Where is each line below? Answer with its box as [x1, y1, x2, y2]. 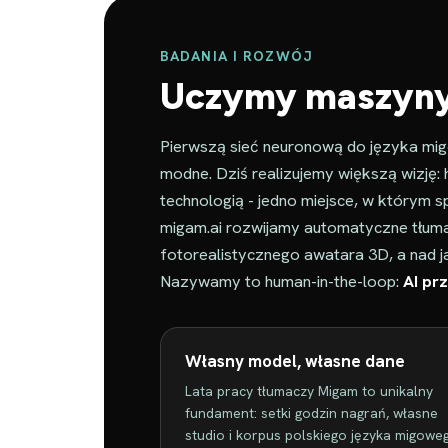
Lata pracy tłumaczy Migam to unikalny [185, 382, 433, 400]
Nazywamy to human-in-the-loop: [160, 270, 403, 292]
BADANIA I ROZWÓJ [160, 47, 313, 65]
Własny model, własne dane [185, 350, 405, 372]
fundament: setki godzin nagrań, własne [185, 404, 438, 422]
